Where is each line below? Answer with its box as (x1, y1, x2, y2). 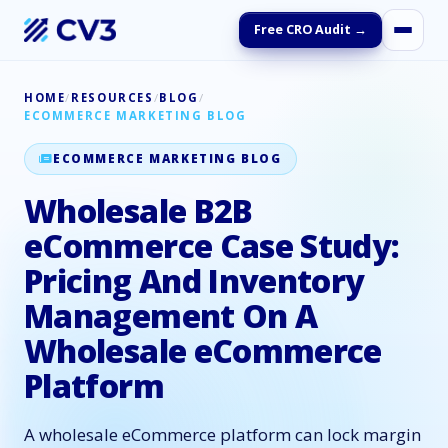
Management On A (24, 294, 318, 337)
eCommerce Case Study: (24, 224, 400, 267)
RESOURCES (71, 90, 154, 105)
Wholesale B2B (24, 189, 253, 232)
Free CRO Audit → (254, 21, 367, 38)
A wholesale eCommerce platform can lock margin (24, 423, 421, 446)
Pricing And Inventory (24, 259, 365, 302)
